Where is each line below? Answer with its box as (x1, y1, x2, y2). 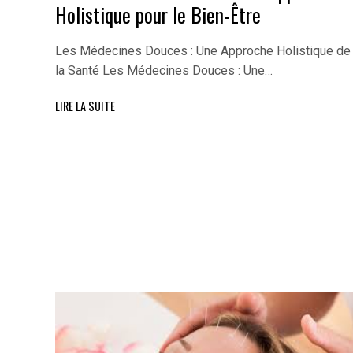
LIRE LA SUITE (55, 97, 115, 114)
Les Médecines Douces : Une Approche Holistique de (55, 43, 351, 59)
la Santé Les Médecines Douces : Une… (55, 63, 273, 79)
